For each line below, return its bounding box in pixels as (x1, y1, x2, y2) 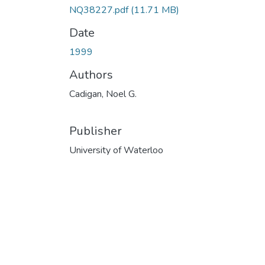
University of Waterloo (69, 143, 163, 157)
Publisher (69, 122, 122, 139)
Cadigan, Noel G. (69, 87, 137, 101)
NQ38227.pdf (69, 3, 131, 17)
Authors (69, 66, 113, 83)
